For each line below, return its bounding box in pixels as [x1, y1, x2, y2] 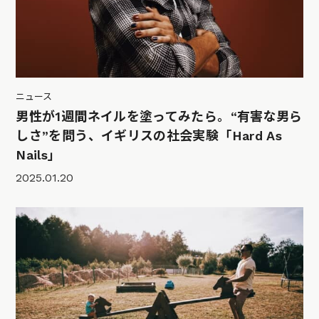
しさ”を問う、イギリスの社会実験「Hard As [16, 128, 283, 144]
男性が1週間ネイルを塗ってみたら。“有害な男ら [16, 109, 303, 125]
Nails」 [16, 147, 61, 163]
